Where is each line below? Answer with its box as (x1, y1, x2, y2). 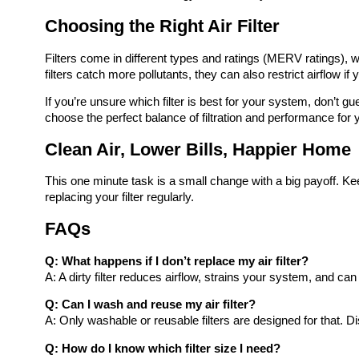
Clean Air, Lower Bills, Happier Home (45, 139, 351, 159)
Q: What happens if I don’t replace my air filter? (45, 254, 309, 268)
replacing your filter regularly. (45, 191, 194, 204)
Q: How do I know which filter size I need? (45, 341, 280, 355)
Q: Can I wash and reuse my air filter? (45, 298, 256, 312)
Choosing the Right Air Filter (45, 15, 280, 36)
